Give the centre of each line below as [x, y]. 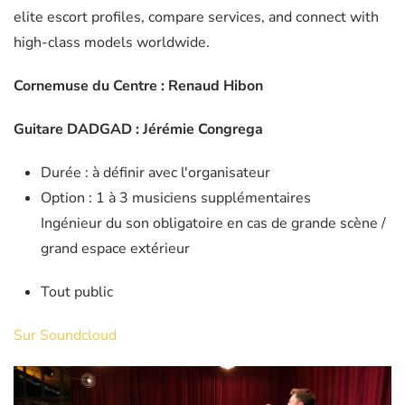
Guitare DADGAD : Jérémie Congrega [138, 130]
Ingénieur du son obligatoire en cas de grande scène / [213, 224]
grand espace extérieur [115, 249]
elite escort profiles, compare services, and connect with [196, 18]
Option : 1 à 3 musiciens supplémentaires [176, 198]
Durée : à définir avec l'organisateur [155, 173]
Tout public [77, 292]
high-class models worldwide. [112, 43]
